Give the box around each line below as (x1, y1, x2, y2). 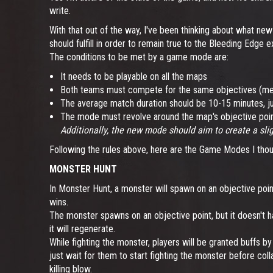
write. (49, 5, 71, 16)
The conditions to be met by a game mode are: (49, 51, 229, 63)
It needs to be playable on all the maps (60, 71, 207, 82)
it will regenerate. (49, 223, 115, 235)
